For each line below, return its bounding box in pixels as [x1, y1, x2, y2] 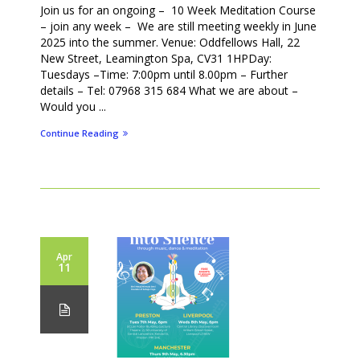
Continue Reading [40, 126, 119, 139]
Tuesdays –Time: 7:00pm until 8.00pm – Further [40, 66, 288, 82]
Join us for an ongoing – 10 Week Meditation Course [40, 2, 316, 18]
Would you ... [40, 98, 106, 114]
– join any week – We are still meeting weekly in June [40, 18, 317, 34]
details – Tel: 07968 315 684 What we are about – [40, 82, 298, 98]
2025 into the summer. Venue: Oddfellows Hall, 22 [40, 34, 300, 50]
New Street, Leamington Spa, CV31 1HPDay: [40, 50, 272, 66]
